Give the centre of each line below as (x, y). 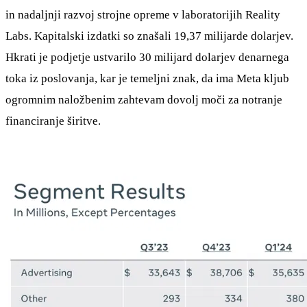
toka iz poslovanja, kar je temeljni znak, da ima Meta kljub (147, 78)
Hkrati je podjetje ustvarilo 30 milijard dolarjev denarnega (147, 57)
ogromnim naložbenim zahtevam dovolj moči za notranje (144, 99)
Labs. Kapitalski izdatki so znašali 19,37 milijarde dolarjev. (149, 36)
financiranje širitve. (53, 121)
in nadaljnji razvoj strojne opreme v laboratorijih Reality (143, 14)
